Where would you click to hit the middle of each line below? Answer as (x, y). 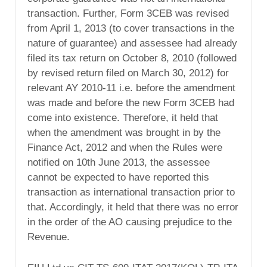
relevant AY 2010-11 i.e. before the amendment (131, 88)
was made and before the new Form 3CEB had (131, 103)
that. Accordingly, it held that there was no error (133, 207)
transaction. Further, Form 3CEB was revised (128, 13)
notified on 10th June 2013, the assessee (119, 162)
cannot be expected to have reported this (118, 177)
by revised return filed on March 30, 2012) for (128, 73)
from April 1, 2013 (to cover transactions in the (131, 28)
